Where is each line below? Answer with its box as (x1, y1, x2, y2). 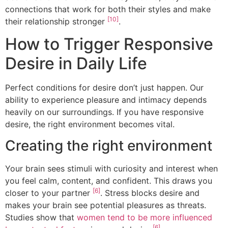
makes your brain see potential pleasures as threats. (5, 200, 206, 211)
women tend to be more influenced (77, 212, 212, 223)
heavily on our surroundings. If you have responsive (5, 106, 204, 117)
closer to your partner (5, 188, 93, 198)
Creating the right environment (5, 137, 212, 155)
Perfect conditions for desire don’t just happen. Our (5, 82, 204, 93)
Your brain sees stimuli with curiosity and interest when (5, 163, 218, 174)
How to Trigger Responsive (5, 34, 213, 54)
